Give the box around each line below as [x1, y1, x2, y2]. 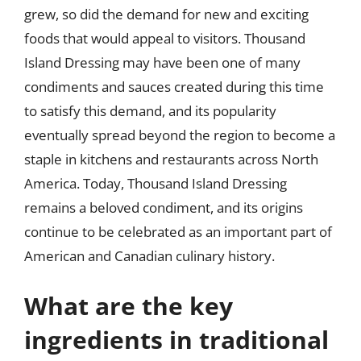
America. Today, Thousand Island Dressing [24, 174, 287, 193]
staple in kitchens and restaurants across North [24, 150, 318, 168]
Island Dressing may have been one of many [24, 53, 301, 72]
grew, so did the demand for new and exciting [24, 5, 309, 23]
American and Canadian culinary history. [24, 247, 275, 265]
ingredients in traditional [24, 322, 329, 356]
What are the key [24, 288, 233, 322]
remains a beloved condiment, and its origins [24, 198, 303, 217]
